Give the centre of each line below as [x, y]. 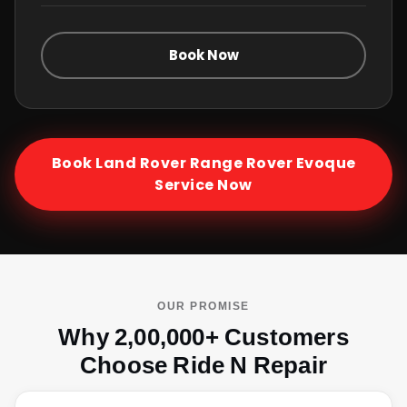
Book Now [203, 55]
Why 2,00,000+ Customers [203, 337]
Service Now [203, 185]
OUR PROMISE [203, 306]
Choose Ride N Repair [203, 365]
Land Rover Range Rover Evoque [226, 164]
